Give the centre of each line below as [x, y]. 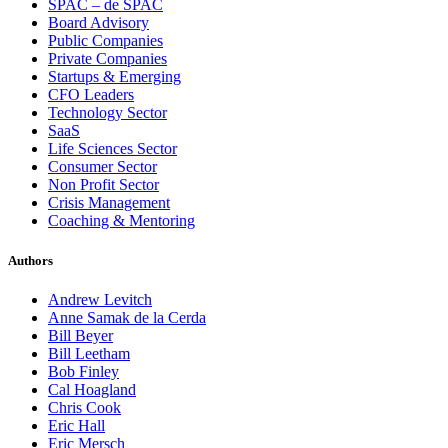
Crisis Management [109, 203]
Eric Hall [76, 425]
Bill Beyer [80, 335]
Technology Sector [107, 113]
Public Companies [105, 41]
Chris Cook [84, 407]
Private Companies [107, 59]
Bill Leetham [89, 353]
